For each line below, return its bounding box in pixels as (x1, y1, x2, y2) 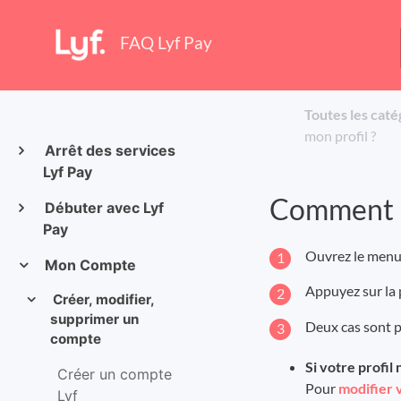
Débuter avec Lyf (40, 199, 164, 217)
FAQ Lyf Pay (120, 31, 212, 53)
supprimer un (49, 311, 139, 328)
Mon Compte (40, 256, 136, 274)
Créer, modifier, (48, 291, 154, 308)
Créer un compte (57, 365, 172, 383)
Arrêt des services (40, 141, 175, 159)
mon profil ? (304, 127, 377, 144)
